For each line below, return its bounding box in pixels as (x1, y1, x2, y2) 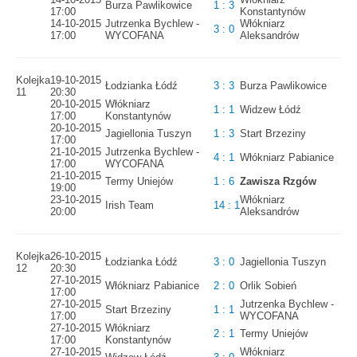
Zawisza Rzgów (240, 175, 316, 188)
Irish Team (105, 199, 154, 212)
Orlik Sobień (240, 280, 296, 292)
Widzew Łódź (240, 104, 301, 116)
